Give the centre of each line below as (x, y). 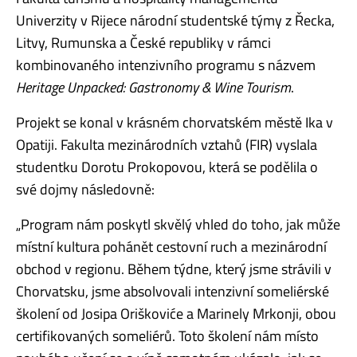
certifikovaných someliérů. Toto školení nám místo (167, 335)
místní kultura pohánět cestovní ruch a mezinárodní (171, 246)
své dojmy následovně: (85, 189)
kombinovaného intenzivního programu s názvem (167, 65)
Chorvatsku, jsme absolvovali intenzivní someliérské (173, 291)
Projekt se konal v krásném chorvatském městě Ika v (175, 122)
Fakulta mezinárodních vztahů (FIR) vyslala (187, 144)
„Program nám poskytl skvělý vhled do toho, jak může (178, 224)
